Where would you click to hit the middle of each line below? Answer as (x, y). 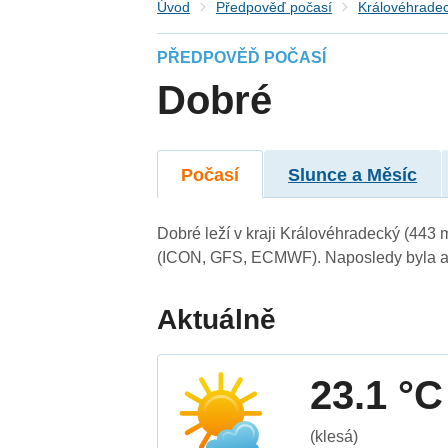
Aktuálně (217, 319)
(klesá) (334, 436)
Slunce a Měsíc (353, 174)
